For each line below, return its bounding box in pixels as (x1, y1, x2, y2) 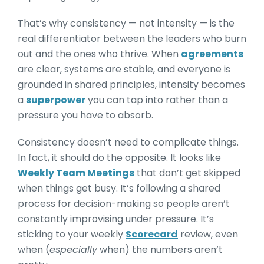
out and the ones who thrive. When (18, 47, 181, 61)
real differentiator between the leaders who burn (18, 32, 246, 45)
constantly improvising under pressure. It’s (18, 212, 214, 226)
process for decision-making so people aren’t (18, 197, 230, 210)
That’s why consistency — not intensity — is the (18, 16, 235, 30)
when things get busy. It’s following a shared (18, 181, 220, 195)
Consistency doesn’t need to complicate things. (18, 136, 239, 149)
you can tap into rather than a (85, 93, 228, 107)
